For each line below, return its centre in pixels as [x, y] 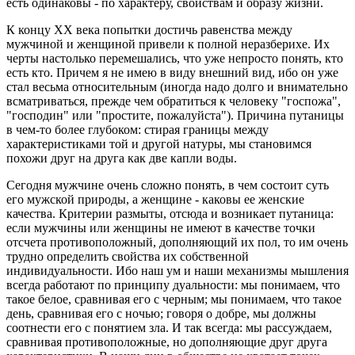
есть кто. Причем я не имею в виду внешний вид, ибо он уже [172, 72]
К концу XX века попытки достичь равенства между [149, 29]
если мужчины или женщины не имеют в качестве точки [161, 227]
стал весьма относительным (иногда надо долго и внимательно [177, 86]
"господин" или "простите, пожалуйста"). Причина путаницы [175, 115]
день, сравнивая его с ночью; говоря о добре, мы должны [161, 313]
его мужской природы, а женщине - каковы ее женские [155, 199]
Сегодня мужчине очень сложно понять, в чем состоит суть [168, 185]
